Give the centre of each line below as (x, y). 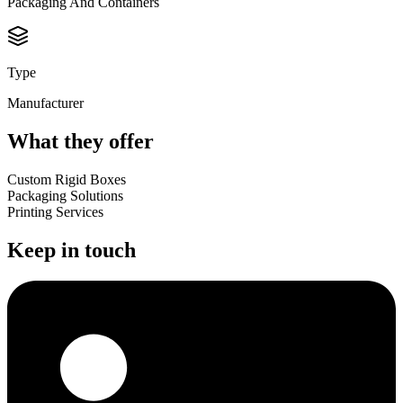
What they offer (81, 142)
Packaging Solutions (65, 196)
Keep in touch (72, 251)
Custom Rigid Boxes (67, 180)
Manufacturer (45, 103)
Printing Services (55, 212)
